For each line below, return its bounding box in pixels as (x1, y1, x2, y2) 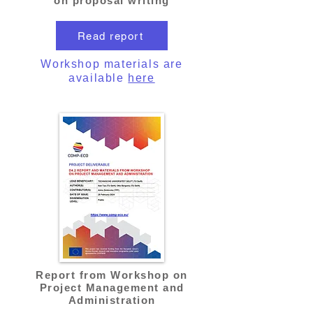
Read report (77, 29, 144, 42)
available (68, 72, 129, 84)
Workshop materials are (41, 58, 183, 70)
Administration (68, 294, 156, 306)
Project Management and (39, 282, 184, 293)
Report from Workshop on (36, 269, 188, 281)
